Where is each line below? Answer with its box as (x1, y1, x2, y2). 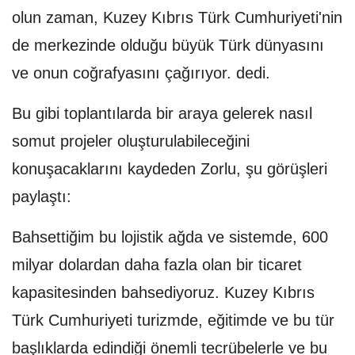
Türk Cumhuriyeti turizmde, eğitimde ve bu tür (12, 311, 334, 330)
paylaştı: (12, 188, 71, 206)
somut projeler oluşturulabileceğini (12, 132, 250, 151)
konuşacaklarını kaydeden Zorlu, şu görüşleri (12, 160, 327, 178)
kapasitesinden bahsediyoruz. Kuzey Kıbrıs (12, 284, 315, 302)
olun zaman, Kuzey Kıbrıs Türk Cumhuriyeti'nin (12, 9, 342, 27)
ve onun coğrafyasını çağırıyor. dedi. (12, 64, 270, 82)
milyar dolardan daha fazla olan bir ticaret (12, 256, 302, 274)
